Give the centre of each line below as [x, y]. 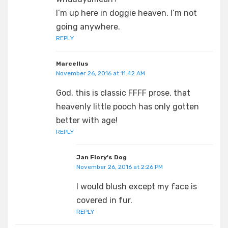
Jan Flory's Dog [102, 157]
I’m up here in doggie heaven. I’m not [126, 13]
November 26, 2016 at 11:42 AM [101, 73]
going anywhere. [88, 26]
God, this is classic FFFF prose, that [123, 93]
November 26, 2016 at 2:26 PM [120, 167]
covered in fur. [104, 200]
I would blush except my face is [137, 186]
